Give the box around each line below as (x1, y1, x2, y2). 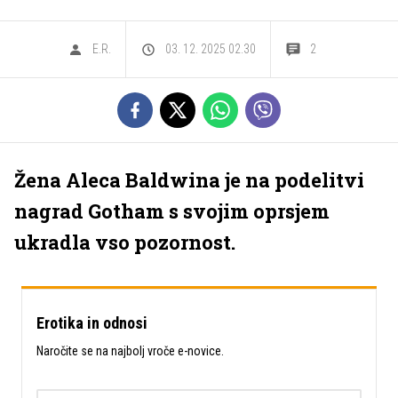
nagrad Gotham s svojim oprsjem (14, 198, 330, 224)
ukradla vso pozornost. (14, 229, 235, 255)
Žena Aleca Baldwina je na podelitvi (14, 167, 364, 193)
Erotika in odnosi (36, 314, 147, 332)
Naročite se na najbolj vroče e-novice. (36, 344, 224, 358)
